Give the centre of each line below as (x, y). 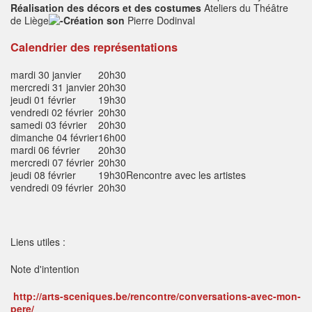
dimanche (32, 138)
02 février (72, 112)
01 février (55, 100)
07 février (73, 163)
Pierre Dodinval (161, 21)
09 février (72, 188)
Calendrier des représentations (94, 47)
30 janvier (60, 75)
